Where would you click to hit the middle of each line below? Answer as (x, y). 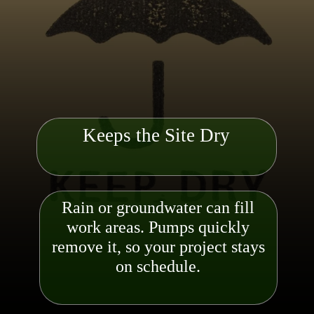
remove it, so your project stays (158, 246)
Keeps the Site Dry (157, 136)
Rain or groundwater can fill (158, 207)
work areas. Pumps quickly (158, 227)
